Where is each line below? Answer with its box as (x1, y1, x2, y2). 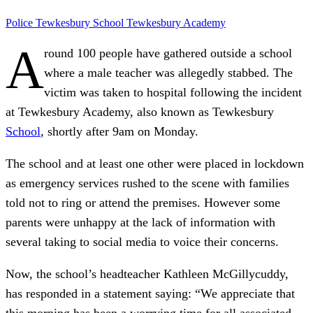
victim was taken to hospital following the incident (44, 85, 302, 99)
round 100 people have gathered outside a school (44, 45, 292, 60)
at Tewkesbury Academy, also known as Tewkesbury (6, 104, 274, 119)
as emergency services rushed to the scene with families (6, 175, 289, 190)
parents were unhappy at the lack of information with (6, 214, 275, 229)
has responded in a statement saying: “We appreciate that (6, 286, 295, 300)
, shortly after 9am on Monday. (41, 124, 198, 138)
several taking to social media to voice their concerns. (6, 234, 279, 249)
